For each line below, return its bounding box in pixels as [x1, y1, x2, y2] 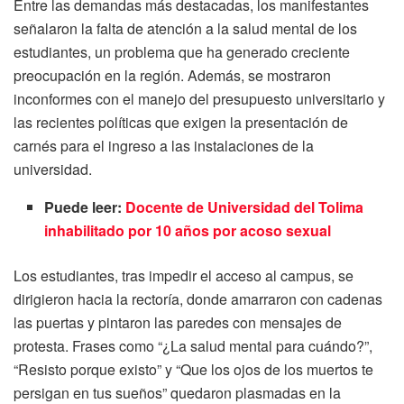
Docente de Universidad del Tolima [125, 197, 364, 217]
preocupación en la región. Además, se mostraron [14, 65, 331, 86]
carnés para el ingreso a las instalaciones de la [14, 135, 314, 156]
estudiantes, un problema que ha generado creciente [14, 41, 350, 62]
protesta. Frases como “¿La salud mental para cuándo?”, [14, 335, 372, 356]
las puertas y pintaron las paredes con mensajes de [14, 312, 342, 333]
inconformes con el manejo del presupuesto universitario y [14, 88, 385, 109]
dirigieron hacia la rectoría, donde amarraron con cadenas [14, 289, 382, 309]
